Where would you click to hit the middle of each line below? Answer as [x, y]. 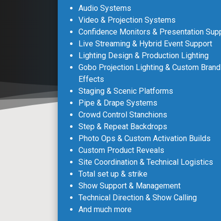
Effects [91, 79]
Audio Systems [105, 8]
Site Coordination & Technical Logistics [146, 162]
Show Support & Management [129, 186]
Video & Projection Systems [127, 20]
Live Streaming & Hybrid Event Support [145, 44]
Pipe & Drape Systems [118, 103]
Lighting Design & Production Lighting [144, 55]
